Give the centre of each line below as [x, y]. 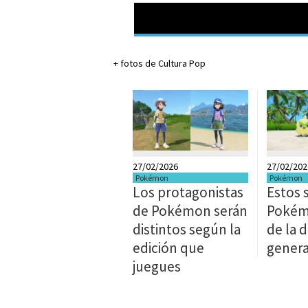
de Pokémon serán [190, 211]
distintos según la [187, 229]
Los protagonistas [188, 192]
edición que [168, 248]
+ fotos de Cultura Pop [159, 63]
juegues [157, 266]
